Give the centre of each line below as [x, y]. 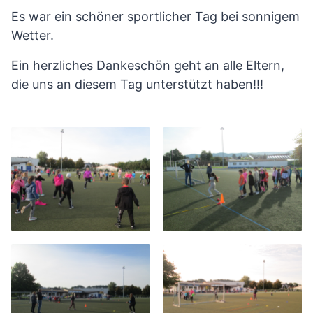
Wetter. [32, 35]
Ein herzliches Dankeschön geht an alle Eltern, [148, 65]
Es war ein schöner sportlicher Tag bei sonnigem [155, 16]
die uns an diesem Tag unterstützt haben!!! [137, 84]
